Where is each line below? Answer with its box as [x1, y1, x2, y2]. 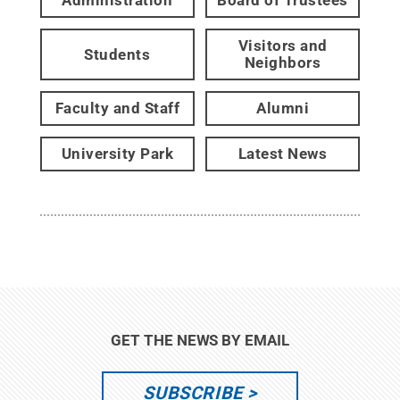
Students [84, 45, 151, 63]
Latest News [237, 145, 328, 162]
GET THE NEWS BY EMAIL [111, 331, 289, 349]
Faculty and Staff [54, 99, 180, 117]
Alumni [256, 99, 310, 117]
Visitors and [237, 37, 328, 54]
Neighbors [244, 54, 321, 71]
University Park [61, 145, 174, 162]
